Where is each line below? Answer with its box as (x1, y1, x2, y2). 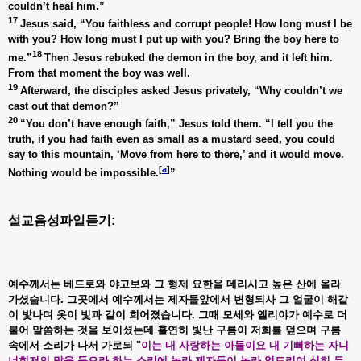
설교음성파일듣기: (8, 213, 118, 227)
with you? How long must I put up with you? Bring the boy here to (8, 33, 339, 46)
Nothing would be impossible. (8, 166, 159, 179)
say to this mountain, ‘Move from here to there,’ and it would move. (8, 148, 344, 161)
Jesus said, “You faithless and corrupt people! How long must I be (20, 18, 352, 31)
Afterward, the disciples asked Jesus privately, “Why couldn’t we (20, 84, 342, 97)
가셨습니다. (8, 293, 67, 305)
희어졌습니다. (129, 308, 198, 321)
